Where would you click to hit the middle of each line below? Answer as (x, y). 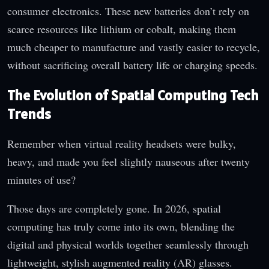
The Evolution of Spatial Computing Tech (133, 95)
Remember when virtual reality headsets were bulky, (122, 144)
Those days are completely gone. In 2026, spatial (114, 209)
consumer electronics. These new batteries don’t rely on (128, 11)
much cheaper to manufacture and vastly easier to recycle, (134, 47)
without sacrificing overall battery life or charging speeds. (132, 65)
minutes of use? (41, 180)
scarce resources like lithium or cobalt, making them (122, 29)
